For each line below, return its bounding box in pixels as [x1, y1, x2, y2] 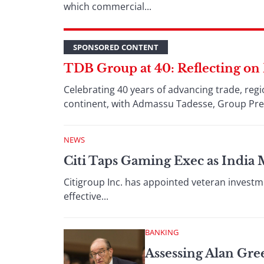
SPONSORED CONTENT [73, 42, 159, 52]
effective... [64, 190, 108, 203]
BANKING [145, 227, 179, 237]
